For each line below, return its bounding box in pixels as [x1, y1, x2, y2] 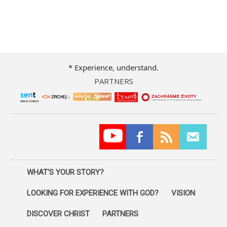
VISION [171, 188, 196, 198]
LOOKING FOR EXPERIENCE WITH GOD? [27, 188, 159, 198]
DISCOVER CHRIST [27, 209, 90, 219]
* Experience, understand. [68, 62, 159, 72]
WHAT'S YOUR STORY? [27, 168, 104, 177]
